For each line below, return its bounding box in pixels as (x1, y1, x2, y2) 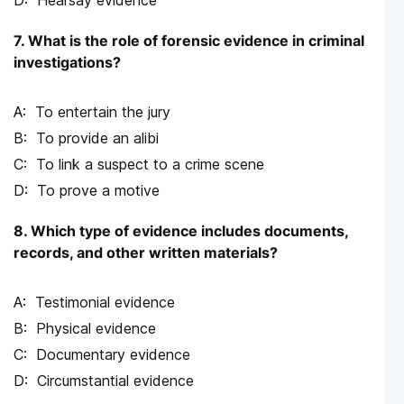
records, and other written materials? (14, 243, 278, 262)
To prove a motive (37, 180, 160, 199)
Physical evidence (36, 318, 156, 337)
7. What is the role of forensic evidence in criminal (14, 31, 364, 50)
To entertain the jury (35, 102, 170, 121)
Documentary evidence (36, 344, 190, 363)
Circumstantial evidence (37, 371, 194, 390)
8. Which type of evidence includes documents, (14, 221, 348, 240)
